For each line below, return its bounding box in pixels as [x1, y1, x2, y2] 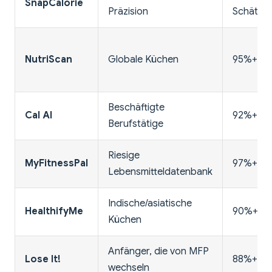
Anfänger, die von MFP [108, 245, 209, 258]
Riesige [108, 149, 140, 162]
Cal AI [25, 109, 52, 122]
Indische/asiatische [108, 197, 192, 210]
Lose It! [25, 253, 61, 266]
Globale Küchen [108, 53, 178, 66]
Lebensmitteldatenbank [108, 166, 212, 178]
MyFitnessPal [25, 157, 88, 170]
